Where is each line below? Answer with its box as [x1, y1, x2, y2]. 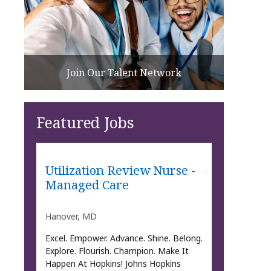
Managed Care [45, 176, 129, 194]
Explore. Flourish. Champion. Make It [45, 244, 189, 256]
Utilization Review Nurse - [45, 162, 195, 179]
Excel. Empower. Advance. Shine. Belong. [45, 232, 203, 244]
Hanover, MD [45, 210, 97, 222]
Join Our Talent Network [67, 65, 181, 79]
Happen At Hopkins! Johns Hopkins [45, 257, 181, 269]
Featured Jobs [36, 111, 134, 132]
